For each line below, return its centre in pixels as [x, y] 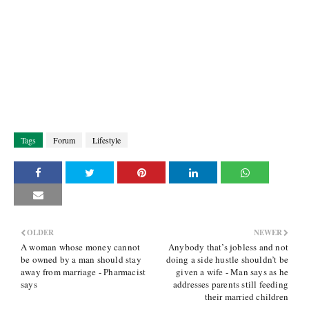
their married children [246, 297]
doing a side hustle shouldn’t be [227, 259]
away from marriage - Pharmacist [83, 272]
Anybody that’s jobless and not [228, 247]
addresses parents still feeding [230, 284]
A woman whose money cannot [81, 247]
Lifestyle [107, 140]
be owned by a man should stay [81, 259]
